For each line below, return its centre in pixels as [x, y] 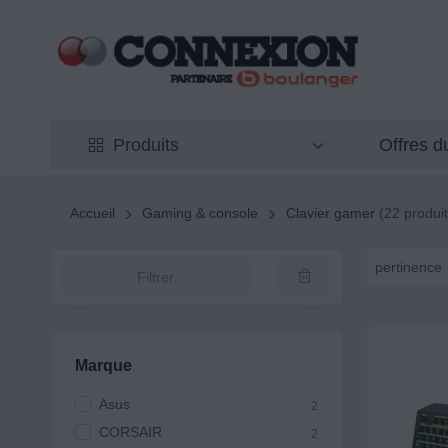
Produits [145, 145]
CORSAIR [130, 432]
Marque [103, 366]
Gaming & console [200, 213]
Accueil [92, 213]
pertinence [408, 266]
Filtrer [155, 277]
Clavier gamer [331, 213]
